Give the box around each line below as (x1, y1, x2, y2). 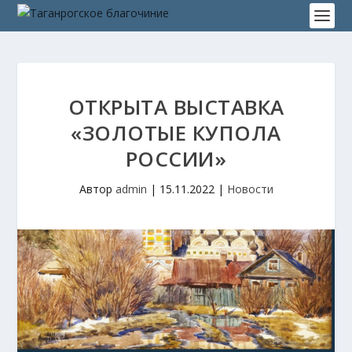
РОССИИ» (125, 145, 227, 173)
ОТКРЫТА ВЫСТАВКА (68, 93, 284, 121)
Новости (226, 181, 273, 196)
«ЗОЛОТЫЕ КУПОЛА (71, 119, 281, 147)
